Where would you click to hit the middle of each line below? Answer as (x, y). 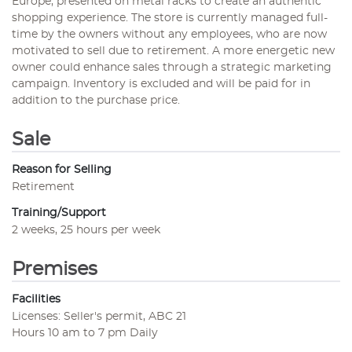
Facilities (36, 299)
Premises (55, 269)
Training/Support (59, 213)
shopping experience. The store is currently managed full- (170, 18)
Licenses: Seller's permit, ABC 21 (99, 316)
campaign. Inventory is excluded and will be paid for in (161, 84)
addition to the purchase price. (96, 100)
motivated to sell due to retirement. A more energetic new (173, 51)
